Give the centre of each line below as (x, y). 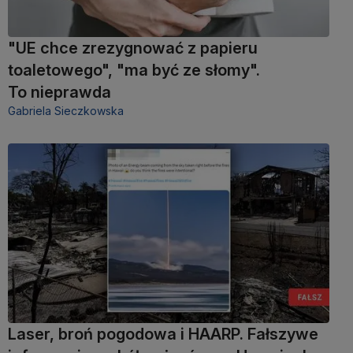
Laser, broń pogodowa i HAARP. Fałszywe (163, 334)
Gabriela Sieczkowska (66, 110)
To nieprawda (59, 92)
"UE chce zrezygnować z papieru (133, 48)
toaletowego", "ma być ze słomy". (134, 70)
